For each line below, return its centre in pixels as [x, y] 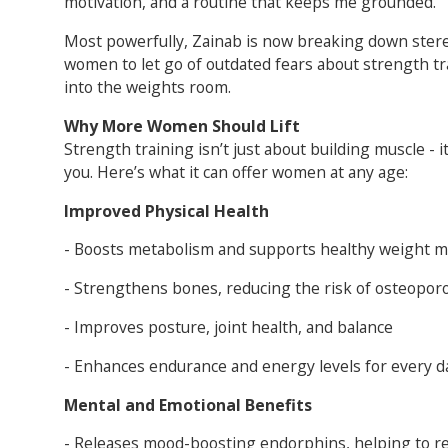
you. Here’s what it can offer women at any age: [235, 171]
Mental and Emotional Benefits [187, 404]
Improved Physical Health [166, 210]
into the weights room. [147, 87]
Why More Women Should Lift [181, 125]
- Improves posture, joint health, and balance [228, 327]
